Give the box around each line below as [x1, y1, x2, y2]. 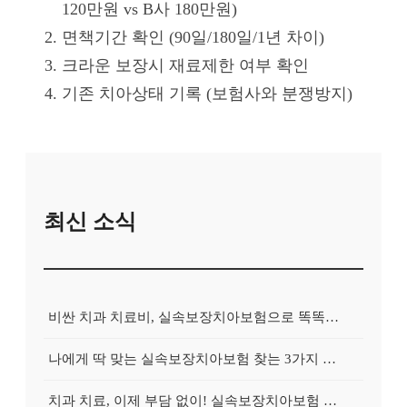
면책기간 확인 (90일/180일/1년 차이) [62, 28, 324, 47]
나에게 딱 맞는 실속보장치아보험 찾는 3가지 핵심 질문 [323, 350, 336, 366]
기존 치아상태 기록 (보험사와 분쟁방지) [62, 84, 352, 104]
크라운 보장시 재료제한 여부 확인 [62, 56, 309, 75]
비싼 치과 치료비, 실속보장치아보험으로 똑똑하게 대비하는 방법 [325, 308, 339, 324]
